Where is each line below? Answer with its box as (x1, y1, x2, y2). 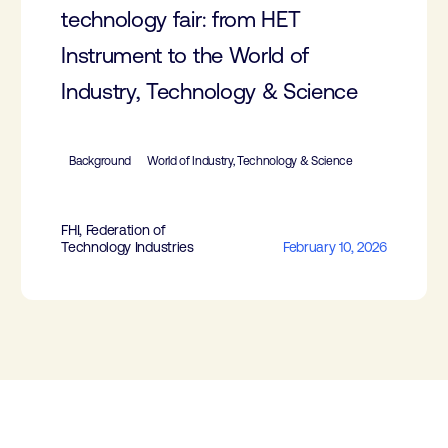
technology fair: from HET (61, 7, 301, 32)
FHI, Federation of (61, 222, 166, 238)
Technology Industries (61, 239, 194, 255)
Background (69, 154, 132, 168)
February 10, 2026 (283, 239, 387, 255)
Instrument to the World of (61, 43, 310, 68)
